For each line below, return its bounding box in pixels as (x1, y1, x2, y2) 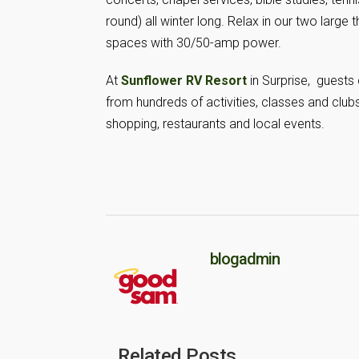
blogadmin (210, 249, 280, 268)
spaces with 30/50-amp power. (106, 35, 281, 50)
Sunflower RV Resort (121, 73, 247, 88)
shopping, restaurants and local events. (106, 116, 325, 131)
